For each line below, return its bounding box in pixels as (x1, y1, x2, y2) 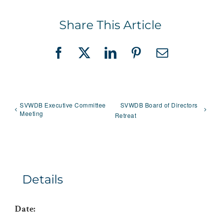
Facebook (58, 52, 107, 64)
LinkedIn (110, 52, 156, 64)
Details (22, 172, 63, 186)
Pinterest (136, 52, 180, 64)
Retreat (114, 110, 137, 119)
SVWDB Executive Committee (20, 101, 106, 109)
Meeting (20, 109, 43, 117)
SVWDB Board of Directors (120, 101, 198, 109)
